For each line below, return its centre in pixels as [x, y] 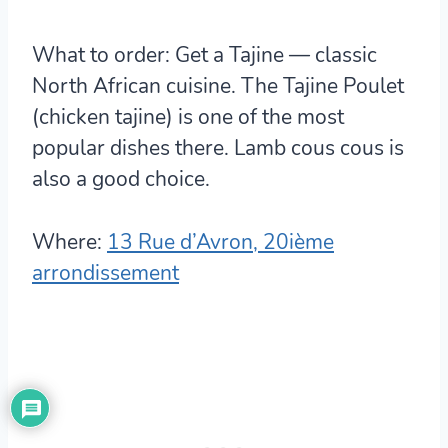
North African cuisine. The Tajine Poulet [218, 85]
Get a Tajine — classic [273, 54]
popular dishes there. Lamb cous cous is [218, 147]
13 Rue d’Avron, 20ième [220, 241]
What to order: [101, 54]
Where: [67, 241]
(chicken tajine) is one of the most [188, 116]
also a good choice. [121, 178]
